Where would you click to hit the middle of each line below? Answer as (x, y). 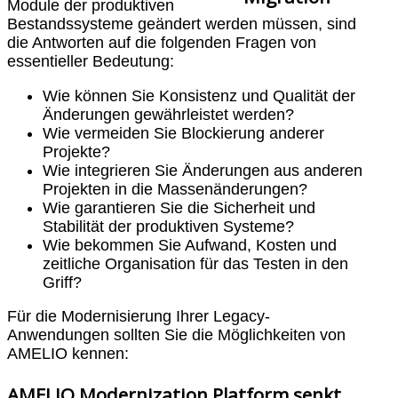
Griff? (62, 282)
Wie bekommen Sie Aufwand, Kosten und (190, 245)
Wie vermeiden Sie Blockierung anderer (183, 133)
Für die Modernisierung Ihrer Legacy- (139, 317)
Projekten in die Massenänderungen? (175, 189)
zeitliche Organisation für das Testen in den (195, 263)
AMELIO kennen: (68, 354)
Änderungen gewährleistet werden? (168, 114)
